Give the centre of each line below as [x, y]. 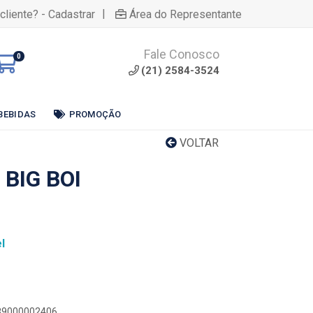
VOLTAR [198, 143]
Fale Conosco [182, 54]
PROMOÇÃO [95, 114]
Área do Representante [185, 14]
